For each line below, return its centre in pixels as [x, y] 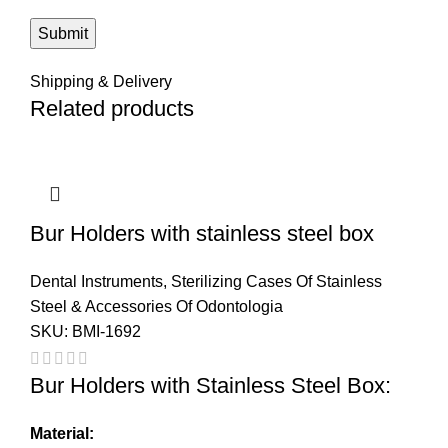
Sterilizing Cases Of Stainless [276, 282]
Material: [62, 433]
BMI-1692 [106, 332]
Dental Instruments [96, 282]
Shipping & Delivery [101, 82]
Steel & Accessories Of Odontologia [156, 307]
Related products [112, 109]
